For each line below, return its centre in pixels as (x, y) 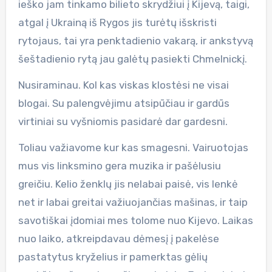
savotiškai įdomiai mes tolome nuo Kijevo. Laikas (135, 220)
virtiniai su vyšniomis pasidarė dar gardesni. (123, 121)
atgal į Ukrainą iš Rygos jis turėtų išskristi (117, 22)
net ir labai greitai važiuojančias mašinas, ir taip (133, 202)
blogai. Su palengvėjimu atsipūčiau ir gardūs (124, 103)
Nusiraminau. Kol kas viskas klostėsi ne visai (123, 85)
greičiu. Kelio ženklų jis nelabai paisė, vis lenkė (128, 184)
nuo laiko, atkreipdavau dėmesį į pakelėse (118, 238)
